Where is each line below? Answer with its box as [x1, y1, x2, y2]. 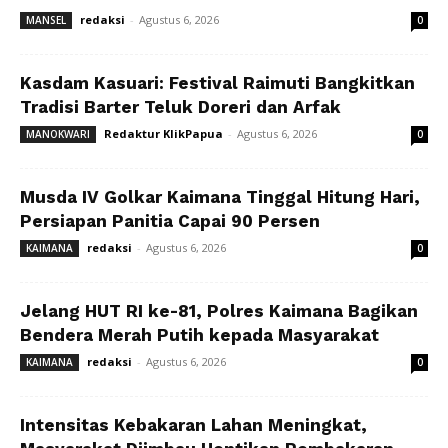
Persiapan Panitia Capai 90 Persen [20, 210, 320, 231]
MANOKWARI [26, 126, 90, 141]
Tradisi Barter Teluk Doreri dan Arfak [20, 96, 341, 117]
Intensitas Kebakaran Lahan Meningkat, [20, 414, 367, 435]
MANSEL [26, 12, 66, 27]
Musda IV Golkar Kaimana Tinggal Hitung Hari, [20, 186, 420, 207]
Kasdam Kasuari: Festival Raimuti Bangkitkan [20, 72, 415, 93]
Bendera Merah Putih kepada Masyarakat [20, 324, 379, 345]
